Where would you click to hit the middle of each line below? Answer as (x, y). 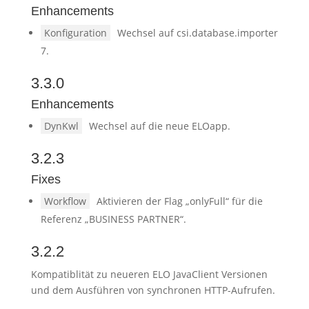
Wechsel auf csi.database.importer (197, 33)
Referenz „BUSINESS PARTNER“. (113, 219)
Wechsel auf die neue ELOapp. (159, 126)
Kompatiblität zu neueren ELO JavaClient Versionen (149, 274)
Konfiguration (75, 33)
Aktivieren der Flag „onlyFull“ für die (179, 201)
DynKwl (61, 126)
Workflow (65, 201)
